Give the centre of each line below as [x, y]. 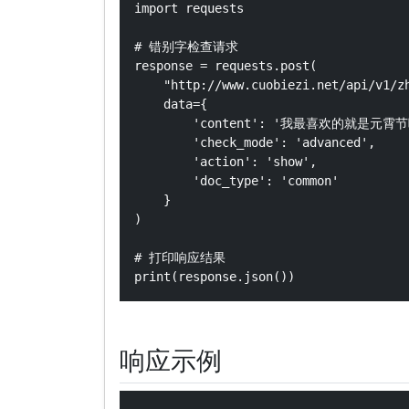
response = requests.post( [225, 66]
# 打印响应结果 [180, 257]
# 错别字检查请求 [186, 47]
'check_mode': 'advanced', [255, 142]
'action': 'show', [225, 162]
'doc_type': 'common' [236, 181]
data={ [171, 104]
